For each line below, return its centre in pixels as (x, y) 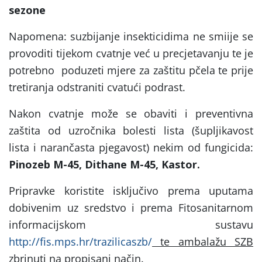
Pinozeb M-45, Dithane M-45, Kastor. (106, 164)
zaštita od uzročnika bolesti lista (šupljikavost (131, 130)
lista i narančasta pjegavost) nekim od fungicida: (131, 147)
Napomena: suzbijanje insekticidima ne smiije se (131, 36)
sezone (27, 10)
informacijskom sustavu (131, 224)
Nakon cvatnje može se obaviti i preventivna (131, 113)
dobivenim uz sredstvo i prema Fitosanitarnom (131, 207)
